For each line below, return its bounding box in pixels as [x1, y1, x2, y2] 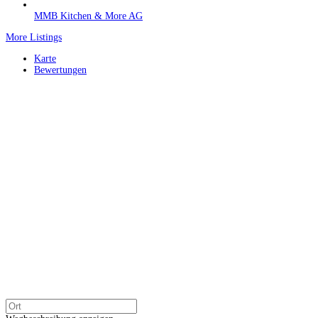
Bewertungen [34, 65, 87, 76]
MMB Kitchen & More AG [34, 11, 143, 22]
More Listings [6, 32, 62, 43]
